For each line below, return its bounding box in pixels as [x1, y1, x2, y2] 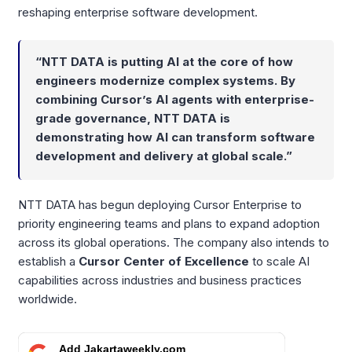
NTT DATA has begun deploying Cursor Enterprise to [18, 196, 302, 212]
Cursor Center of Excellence [79, 253, 249, 269]
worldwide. [18, 291, 77, 306]
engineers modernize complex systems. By [35, 72, 295, 88]
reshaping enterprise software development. [18, 5, 258, 20]
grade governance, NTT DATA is [35, 110, 230, 126]
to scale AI [249, 253, 310, 269]
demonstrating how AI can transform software [35, 129, 315, 145]
